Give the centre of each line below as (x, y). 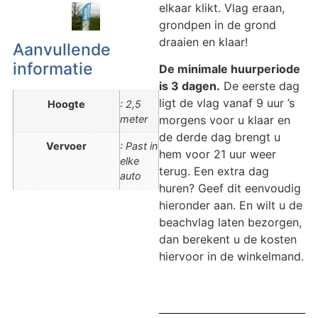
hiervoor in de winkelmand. (231, 257)
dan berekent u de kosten (228, 240)
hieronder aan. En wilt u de (231, 205)
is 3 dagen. (190, 86)
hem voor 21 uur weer (218, 154)
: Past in (138, 146)
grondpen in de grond (218, 24)
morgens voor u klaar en (225, 120)
